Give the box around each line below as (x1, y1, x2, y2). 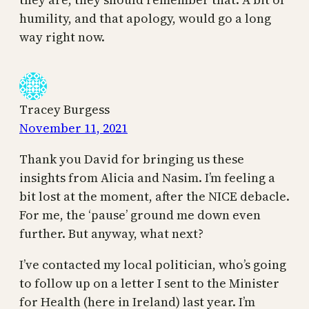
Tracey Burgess (19, 101, 110, 119)
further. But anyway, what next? (19, 225, 203, 243)
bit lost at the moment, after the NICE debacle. (19, 188, 290, 206)
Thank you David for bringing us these (19, 150, 244, 168)
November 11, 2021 (19, 119, 128, 137)
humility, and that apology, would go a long (19, 10, 271, 28)
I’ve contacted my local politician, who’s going (19, 256, 286, 274)
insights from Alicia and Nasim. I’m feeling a (19, 169, 275, 187)
